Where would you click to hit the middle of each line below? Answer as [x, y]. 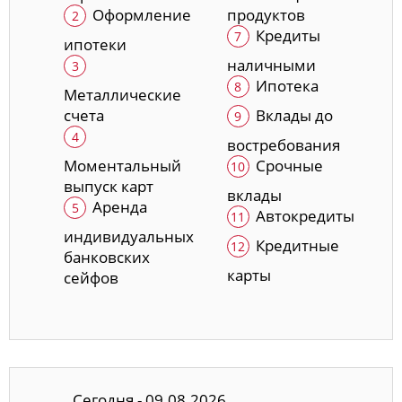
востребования [283, 145]
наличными [271, 66]
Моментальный [122, 166]
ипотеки [95, 45]
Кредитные [297, 246]
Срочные [289, 166]
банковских [107, 258]
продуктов [266, 15]
